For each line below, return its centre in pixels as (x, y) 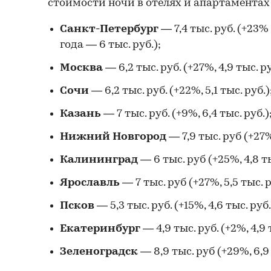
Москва (81, 68)
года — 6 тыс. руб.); (110, 45)
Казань (80, 114)
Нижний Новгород (114, 137)
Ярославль (90, 183)
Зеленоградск (99, 252)
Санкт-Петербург (110, 29)
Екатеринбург (100, 229)
